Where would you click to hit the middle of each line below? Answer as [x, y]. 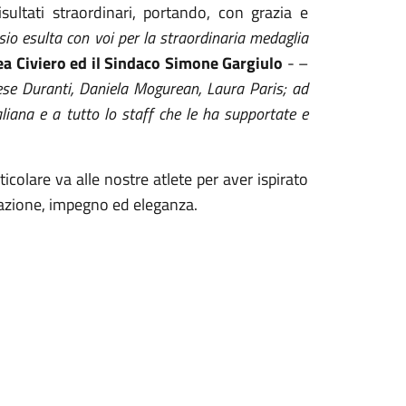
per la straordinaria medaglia [213, 38]
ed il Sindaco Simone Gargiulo [177, 63]
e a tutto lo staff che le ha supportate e [174, 114]
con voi [92, 38]
